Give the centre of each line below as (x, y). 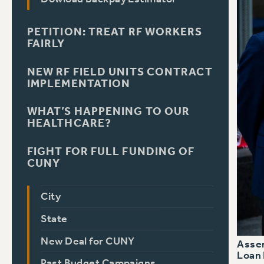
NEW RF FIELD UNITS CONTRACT (120, 72)
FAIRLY (46, 44)
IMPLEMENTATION (79, 83)
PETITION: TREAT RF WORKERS (115, 32)
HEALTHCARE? (69, 123)
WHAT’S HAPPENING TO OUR (108, 112)
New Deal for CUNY (88, 241)
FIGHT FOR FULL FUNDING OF (111, 152)
